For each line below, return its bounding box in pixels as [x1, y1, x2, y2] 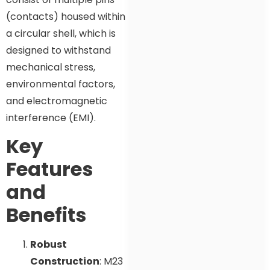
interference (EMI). [6, 110, 96, 125]
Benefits [6, 201, 86, 229]
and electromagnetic [6, 93, 107, 108]
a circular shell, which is [6, 26, 116, 40]
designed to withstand [6, 43, 111, 57]
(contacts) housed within [6, 9, 125, 24]
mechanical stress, [6, 60, 95, 74]
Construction [30, 254, 99, 269]
